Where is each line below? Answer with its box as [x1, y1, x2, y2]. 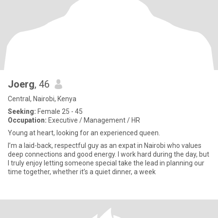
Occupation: [8, 116, 47, 124]
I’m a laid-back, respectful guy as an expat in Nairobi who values [8, 142, 201, 149]
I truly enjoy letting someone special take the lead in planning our [8, 159, 204, 167]
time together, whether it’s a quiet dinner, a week [8, 168, 156, 176]
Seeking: [8, 108, 36, 115]
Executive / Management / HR [47, 116, 140, 124]
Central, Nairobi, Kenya [8, 95, 76, 103]
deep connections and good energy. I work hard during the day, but [8, 150, 209, 158]
